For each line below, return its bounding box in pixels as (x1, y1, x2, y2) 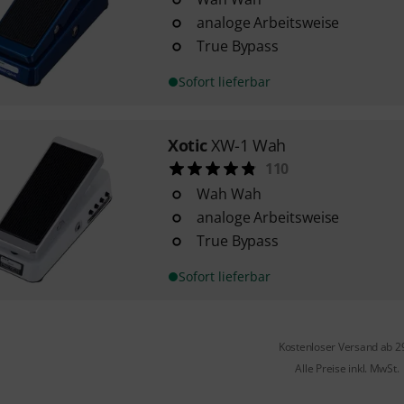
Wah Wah (196, 184, 262, 204)
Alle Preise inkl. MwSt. (295, 361, 399, 376)
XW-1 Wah (211, 134, 286, 156)
